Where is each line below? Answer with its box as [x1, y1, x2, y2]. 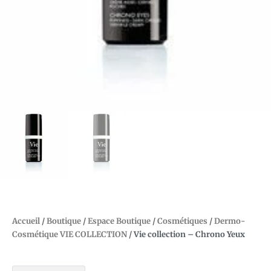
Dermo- [214, 216, 245, 227]
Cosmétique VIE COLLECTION [12, 229, 127, 240]
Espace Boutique [88, 216, 151, 227]
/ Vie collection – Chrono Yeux [127, 229, 245, 240]
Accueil [12, 216, 40, 227]
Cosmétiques [157, 216, 207, 227]
